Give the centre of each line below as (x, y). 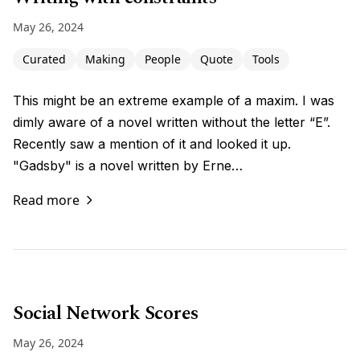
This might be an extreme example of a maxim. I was (174, 100)
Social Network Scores (106, 313)
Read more (46, 200)
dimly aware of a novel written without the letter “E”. (172, 122)
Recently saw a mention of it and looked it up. (152, 144)
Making (105, 59)
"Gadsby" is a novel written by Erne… (128, 166)
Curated (44, 59)
